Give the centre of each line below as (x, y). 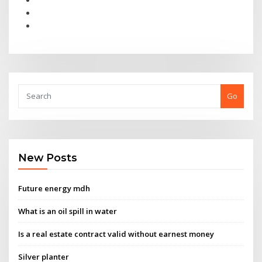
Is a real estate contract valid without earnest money (116, 234)
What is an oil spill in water (68, 211)
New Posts (48, 158)
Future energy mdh (54, 188)
